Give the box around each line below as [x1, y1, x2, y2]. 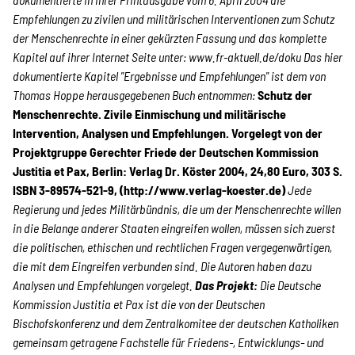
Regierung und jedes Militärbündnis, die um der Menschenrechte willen [13, 201, 341, 216]
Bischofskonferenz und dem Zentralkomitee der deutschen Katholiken [13, 315, 338, 330]
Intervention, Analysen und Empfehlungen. [13, 125, 229, 140]
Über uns [132, 52, 223, 84]
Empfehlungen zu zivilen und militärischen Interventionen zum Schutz [13, 11, 334, 26]
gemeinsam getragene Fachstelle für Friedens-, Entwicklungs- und [13, 334, 324, 349]
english [140, 242, 215, 274]
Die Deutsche [258, 277, 321, 292]
